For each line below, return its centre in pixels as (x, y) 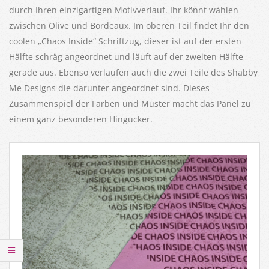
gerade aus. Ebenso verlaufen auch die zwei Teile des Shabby (133, 72)
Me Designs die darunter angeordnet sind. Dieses (109, 88)
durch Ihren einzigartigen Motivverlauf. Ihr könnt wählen (124, 10)
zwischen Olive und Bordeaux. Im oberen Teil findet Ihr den (129, 25)
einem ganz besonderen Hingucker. (81, 119)
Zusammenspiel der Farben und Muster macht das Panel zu (130, 103)
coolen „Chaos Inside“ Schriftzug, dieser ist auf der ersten (125, 41)
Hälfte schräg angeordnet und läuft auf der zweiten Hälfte (126, 56)
